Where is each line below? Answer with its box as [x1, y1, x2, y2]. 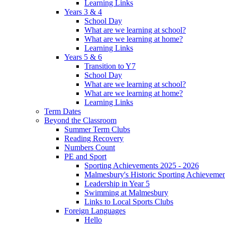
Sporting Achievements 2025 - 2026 [84, 161, 199, 170]
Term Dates [44, 106, 81, 116]
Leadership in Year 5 [84, 179, 150, 188]
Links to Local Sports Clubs [84, 197, 173, 206]
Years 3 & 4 [64, 7, 102, 16]
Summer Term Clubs [64, 125, 130, 134]
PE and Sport [64, 152, 106, 161]
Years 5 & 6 [64, 52, 102, 61]
